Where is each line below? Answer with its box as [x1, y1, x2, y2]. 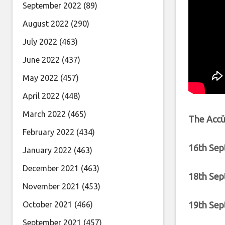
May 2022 [23, 73, 58, 82]
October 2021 [23, 200, 72, 209]
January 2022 [23, 146, 72, 155]
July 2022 [23, 37, 57, 46]
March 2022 [23, 109, 66, 119]
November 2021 [23, 182, 80, 191]
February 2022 [23, 128, 74, 137]
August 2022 [23, 19, 69, 28]
